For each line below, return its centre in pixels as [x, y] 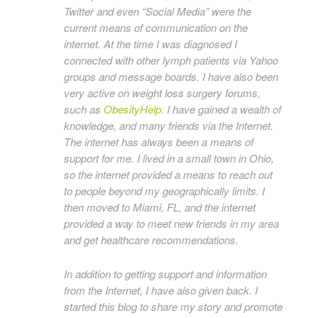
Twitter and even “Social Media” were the [158, 11]
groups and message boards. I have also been [171, 76]
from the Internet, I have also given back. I [161, 290]
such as [84, 109]
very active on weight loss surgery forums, [162, 93]
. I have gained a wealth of [221, 109]
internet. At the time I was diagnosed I [150, 44]
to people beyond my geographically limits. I [164, 191]
